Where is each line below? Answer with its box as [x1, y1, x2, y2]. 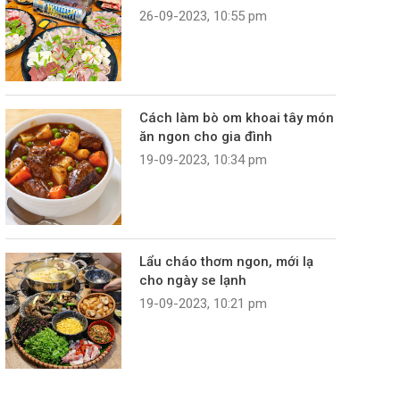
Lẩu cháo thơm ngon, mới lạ [139, 254, 313, 271]
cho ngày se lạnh [139, 272, 246, 289]
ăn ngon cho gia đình [139, 129, 272, 146]
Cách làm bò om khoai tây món [139, 110, 334, 127]
